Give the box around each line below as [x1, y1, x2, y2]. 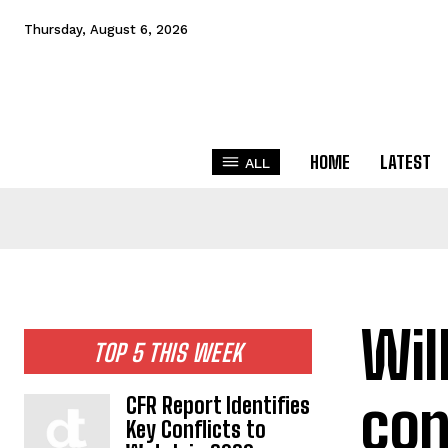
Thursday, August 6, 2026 [24, 21, 188, 37]
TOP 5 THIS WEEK [93, 338, 243, 367]
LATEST [380, 151, 431, 173]
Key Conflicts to [126, 416, 267, 443]
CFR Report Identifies [126, 392, 311, 419]
